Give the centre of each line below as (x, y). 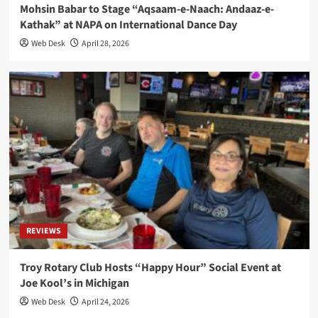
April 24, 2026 (105, 302)
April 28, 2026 (105, 44)
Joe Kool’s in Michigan (74, 284)
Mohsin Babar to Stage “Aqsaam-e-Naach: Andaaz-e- (147, 10)
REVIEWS (43, 231)
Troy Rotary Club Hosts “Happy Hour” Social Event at (150, 268)
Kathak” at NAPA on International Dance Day (128, 25)
